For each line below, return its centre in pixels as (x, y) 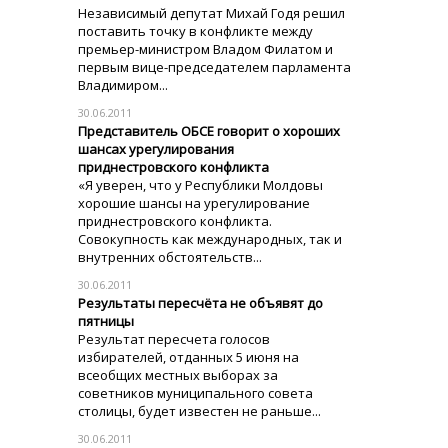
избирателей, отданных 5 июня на (188, 357)
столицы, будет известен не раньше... (199, 411)
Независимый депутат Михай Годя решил (211, 13)
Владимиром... (123, 85)
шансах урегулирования (156, 149)
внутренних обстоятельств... (170, 257)
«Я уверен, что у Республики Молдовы (200, 185)
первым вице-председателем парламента (214, 67)
